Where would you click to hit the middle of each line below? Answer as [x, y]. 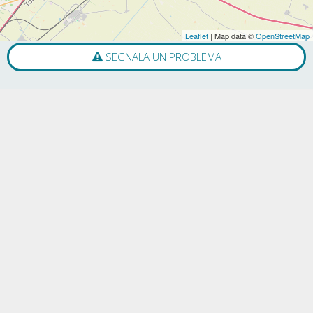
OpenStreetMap [283, 36]
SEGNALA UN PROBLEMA [162, 57]
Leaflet [197, 36]
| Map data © [232, 36]
